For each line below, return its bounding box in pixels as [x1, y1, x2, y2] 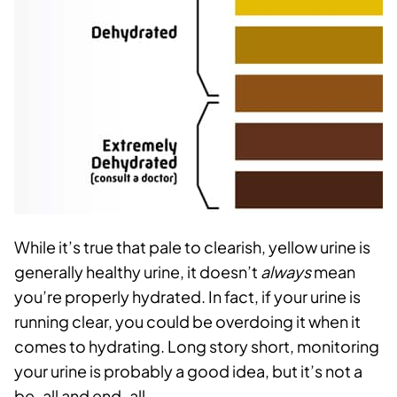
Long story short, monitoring [167, 336, 379, 357]
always [261, 261, 311, 283]
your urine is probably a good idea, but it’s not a [14, 361, 362, 382]
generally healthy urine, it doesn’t [14, 261, 261, 283]
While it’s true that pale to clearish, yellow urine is [14, 237, 370, 258]
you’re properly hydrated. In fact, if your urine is [14, 286, 361, 307]
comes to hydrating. [14, 336, 167, 357]
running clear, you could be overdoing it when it [14, 311, 361, 332]
